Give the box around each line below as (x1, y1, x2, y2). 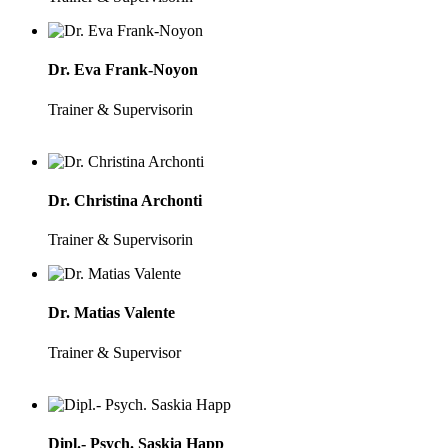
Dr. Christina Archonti (48, 191, 202, 209)
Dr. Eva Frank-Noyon (48, 61, 198, 79)
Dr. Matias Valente (48, 304, 175, 322)
